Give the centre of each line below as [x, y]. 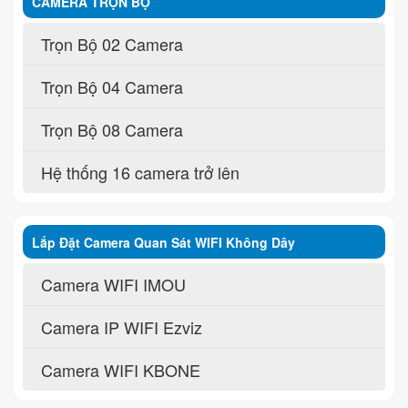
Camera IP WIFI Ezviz [122, 327]
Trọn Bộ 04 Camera [112, 87]
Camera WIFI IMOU [113, 285]
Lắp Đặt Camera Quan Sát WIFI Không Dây [163, 243]
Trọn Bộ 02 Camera [112, 44]
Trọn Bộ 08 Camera [112, 130]
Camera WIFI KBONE [121, 370]
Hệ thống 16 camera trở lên [140, 173]
